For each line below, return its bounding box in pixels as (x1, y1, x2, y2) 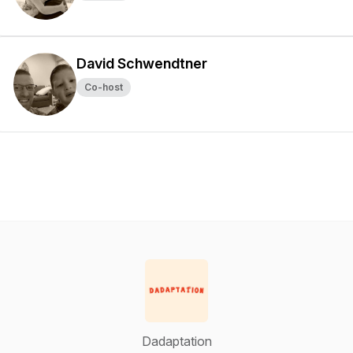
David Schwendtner (76, 55, 207, 72)
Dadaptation (141, 333, 212, 349)
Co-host (84, 81, 123, 93)
